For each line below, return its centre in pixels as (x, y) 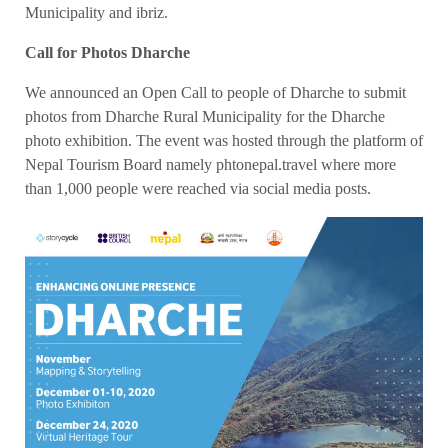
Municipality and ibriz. (96, 13)
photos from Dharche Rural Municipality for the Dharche (205, 117)
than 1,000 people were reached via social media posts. (198, 189)
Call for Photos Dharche (107, 53)
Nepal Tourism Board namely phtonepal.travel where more (210, 165)
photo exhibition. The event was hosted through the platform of (224, 141)
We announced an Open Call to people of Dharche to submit (215, 93)
